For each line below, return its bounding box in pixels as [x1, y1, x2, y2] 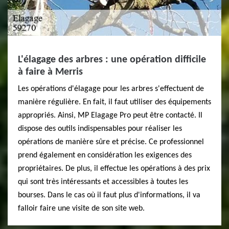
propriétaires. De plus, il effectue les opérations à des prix [18, 165, 210, 173]
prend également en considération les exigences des [18, 151, 192, 159]
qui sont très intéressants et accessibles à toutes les [18, 178, 188, 186]
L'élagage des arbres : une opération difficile [18, 55, 206, 65]
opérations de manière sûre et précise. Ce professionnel [18, 138, 204, 146]
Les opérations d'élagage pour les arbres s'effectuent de [18, 85, 204, 93]
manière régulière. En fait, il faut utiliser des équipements [18, 98, 211, 106]
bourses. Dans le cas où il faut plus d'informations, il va [18, 191, 200, 199]
